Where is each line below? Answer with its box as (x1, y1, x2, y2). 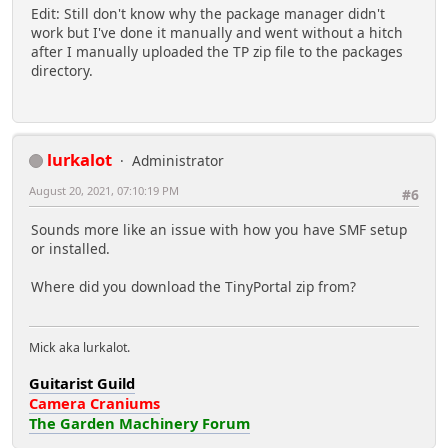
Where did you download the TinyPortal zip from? (31, 277, 356, 297)
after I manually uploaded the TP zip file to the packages (31, 41, 403, 61)
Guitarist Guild (29, 373, 135, 394)
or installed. (31, 239, 110, 259)
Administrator (132, 150, 224, 170)
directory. (31, 60, 93, 80)
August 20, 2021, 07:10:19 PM (29, 182, 179, 198)
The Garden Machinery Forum (29, 413, 250, 434)
